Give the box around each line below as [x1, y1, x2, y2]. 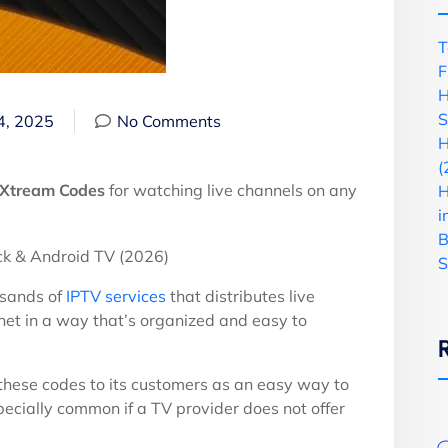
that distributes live [166, 286, 315, 306]
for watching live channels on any [109, 180, 357, 200]
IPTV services [66, 286, 166, 306]
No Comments [117, 110, 221, 131]
